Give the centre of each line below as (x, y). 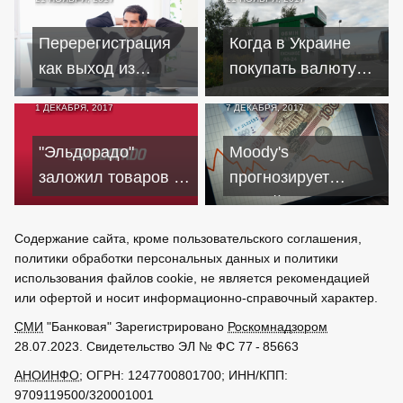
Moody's (259, 152)
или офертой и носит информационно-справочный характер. (196, 297)
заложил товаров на (115, 177)
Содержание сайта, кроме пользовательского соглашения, (188, 238)
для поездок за (287, 93)
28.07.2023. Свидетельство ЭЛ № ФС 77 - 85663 (157, 346)
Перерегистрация (105, 43)
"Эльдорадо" (86, 152)
